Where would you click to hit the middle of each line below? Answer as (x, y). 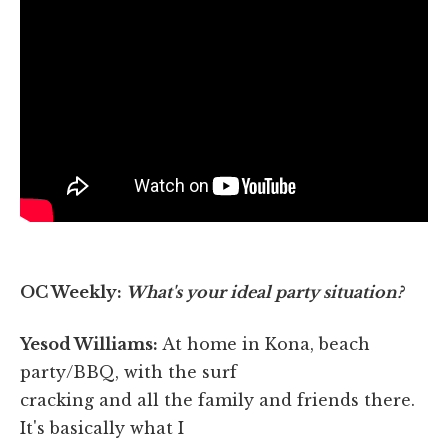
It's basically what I (102, 428)
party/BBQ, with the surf (128, 372)
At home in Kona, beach (264, 344)
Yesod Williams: (89, 344)
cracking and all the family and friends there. (217, 400)
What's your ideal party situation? (264, 292)
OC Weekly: (73, 292)
